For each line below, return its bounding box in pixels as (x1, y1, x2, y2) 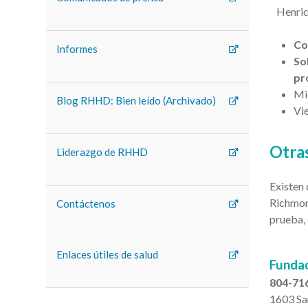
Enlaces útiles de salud (56, 248, 159, 261)
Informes (56, 43, 98, 55)
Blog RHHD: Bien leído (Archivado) (56, 94, 217, 107)
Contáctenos (56, 197, 116, 210)
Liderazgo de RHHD (56, 146, 148, 158)
